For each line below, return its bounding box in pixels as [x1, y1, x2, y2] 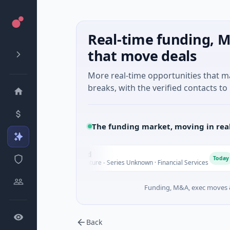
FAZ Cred [25, 149, 56, 159]
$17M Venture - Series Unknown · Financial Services [25, 158, 173, 167]
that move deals [88, 46, 197, 65]
